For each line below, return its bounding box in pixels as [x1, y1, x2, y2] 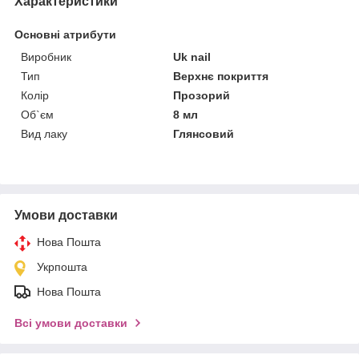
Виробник [21, 50, 71, 63]
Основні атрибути [14, 27, 116, 41]
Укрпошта [37, 260, 87, 273]
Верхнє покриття [173, 69, 269, 83]
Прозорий [173, 88, 231, 102]
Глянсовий [173, 127, 235, 140]
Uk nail [173, 50, 212, 63]
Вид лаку [21, 127, 67, 140]
